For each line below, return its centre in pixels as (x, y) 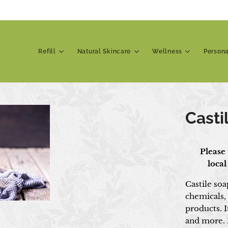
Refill (47, 51)
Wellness (167, 51)
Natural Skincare (104, 51)
